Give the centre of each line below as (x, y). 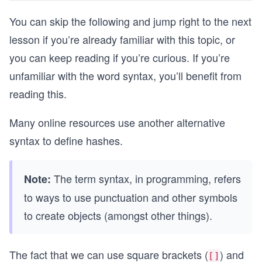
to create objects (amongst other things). (118, 215)
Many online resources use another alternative (117, 122)
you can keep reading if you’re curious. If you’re (120, 57)
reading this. (38, 94)
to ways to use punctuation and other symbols (131, 197)
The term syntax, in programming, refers (146, 178)
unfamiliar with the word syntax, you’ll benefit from (125, 75)
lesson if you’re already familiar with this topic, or (122, 39)
